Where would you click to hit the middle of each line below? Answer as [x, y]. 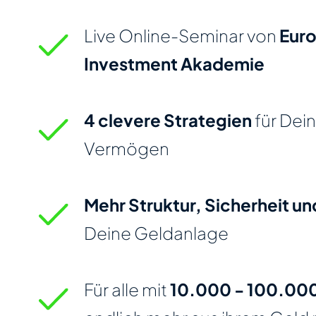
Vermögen [127, 148]
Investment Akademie [175, 63]
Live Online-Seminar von [182, 35]
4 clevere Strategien [168, 120]
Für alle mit [127, 289]
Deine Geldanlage [157, 232]
